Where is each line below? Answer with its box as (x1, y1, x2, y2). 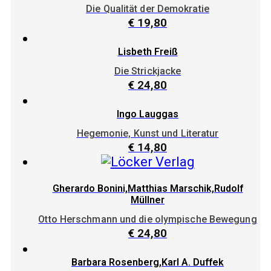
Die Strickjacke (114, 65, 181, 77)
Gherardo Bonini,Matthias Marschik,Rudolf (52, 183, 243, 195)
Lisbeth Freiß (117, 45, 178, 57)
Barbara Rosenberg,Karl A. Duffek (71, 256, 224, 269)
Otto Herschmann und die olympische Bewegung (38, 214, 257, 226)
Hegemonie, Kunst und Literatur (76, 128, 219, 140)
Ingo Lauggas (117, 108, 178, 120)
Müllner (131, 194, 165, 206)
